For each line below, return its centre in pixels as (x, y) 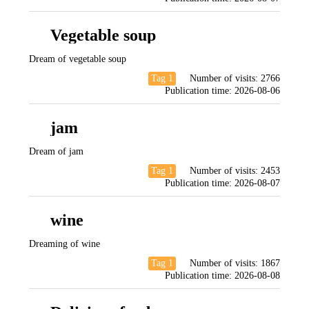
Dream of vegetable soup (78, 59)
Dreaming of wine (64, 244)
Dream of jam (56, 151)
